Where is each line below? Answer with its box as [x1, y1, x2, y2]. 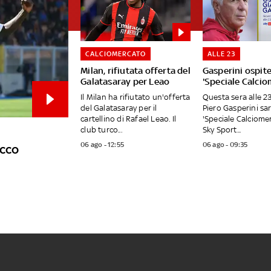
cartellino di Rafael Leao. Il [80, 114, 176, 124]
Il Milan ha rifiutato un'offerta [80, 93, 191, 102]
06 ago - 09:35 [202, 140, 248, 149]
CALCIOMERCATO [85, 50, 146, 59]
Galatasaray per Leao [80, 76, 170, 87]
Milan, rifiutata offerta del [80, 65, 191, 76]
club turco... [80, 125, 122, 135]
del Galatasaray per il [80, 103, 157, 113]
